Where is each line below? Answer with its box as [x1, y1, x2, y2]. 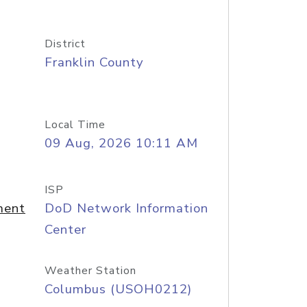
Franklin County [44, 53, 144, 71]
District [44, 36, 86, 51]
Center [44, 221, 86, 238]
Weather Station [44, 263, 136, 278]
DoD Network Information [44, 199, 208, 217]
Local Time [44, 117, 106, 132]
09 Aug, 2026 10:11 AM [44, 134, 198, 152]
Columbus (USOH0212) [44, 280, 192, 298]
